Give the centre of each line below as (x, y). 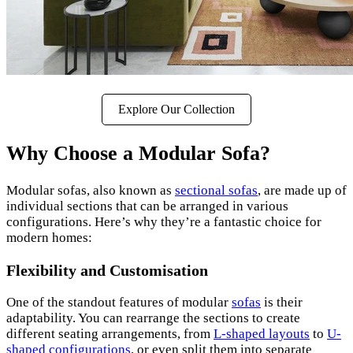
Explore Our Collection (176, 110)
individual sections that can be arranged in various (147, 206)
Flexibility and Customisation (107, 270)
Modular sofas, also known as (91, 190)
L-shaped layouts (262, 334)
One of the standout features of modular (119, 303)
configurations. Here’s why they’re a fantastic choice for (164, 221)
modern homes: (49, 237)
